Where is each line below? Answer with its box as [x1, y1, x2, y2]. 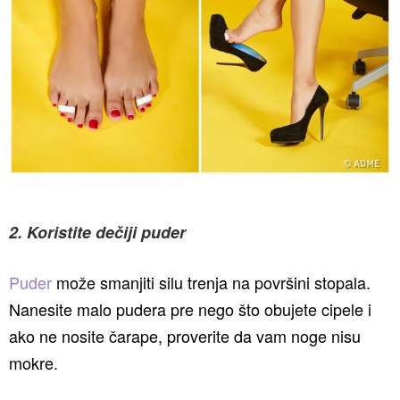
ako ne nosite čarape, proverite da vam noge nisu [9, 324, 361, 347]
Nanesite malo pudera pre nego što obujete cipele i [9, 297, 371, 321]
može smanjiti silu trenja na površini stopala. [52, 271, 371, 294]
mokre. [9, 351, 58, 374]
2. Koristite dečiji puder [9, 221, 186, 244]
